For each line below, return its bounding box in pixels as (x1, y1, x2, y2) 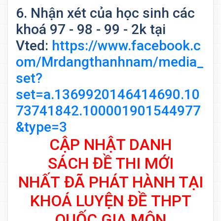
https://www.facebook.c (52, 37, 201, 54)
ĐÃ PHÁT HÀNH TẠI (64, 173, 203, 192)
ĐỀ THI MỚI (92, 154, 174, 173)
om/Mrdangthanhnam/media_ (16, 54, 204, 71)
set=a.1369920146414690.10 (16, 86, 200, 103)
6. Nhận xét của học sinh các (16, 5, 195, 22)
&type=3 (16, 119, 67, 136)
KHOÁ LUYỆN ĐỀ (30, 191, 151, 211)
